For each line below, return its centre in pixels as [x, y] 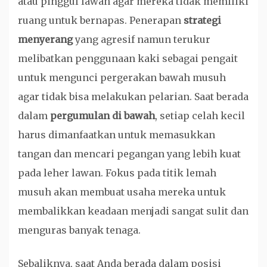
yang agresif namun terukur [142, 39]
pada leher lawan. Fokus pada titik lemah [117, 173]
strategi [202, 20]
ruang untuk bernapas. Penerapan [101, 20]
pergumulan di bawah [103, 116]
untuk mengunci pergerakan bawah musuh [122, 77]
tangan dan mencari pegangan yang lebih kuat [129, 154]
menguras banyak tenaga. [79, 230]
